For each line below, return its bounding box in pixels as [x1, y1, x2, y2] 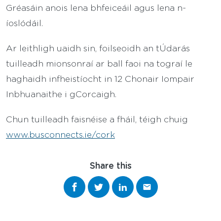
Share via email [146, 177, 211, 188]
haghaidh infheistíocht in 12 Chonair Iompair [6, 73, 194, 84]
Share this [89, 159, 132, 171]
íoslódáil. [6, 17, 43, 28]
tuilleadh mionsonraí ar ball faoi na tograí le [6, 57, 192, 69]
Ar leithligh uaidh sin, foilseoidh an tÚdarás [6, 42, 190, 53]
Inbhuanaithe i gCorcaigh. [6, 88, 116, 99]
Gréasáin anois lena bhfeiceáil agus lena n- [6, 1, 186, 13]
